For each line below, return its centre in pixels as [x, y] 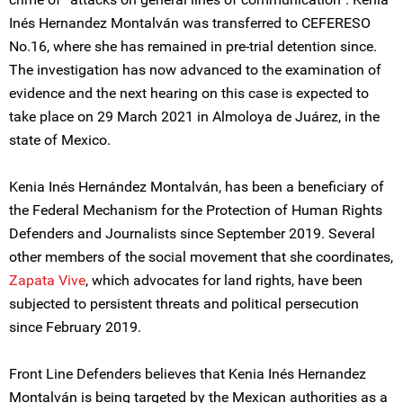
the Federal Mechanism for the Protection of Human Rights [196, 210]
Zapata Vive [47, 280]
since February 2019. [75, 327]
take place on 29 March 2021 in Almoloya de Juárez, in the [194, 116]
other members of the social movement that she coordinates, [201, 257]
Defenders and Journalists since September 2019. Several [192, 233]
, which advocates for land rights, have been [224, 280]
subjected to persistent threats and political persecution [184, 304]
